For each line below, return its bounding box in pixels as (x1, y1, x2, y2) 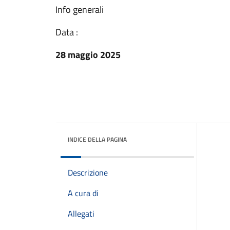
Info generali (55, 3, 104, 16)
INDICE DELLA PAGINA (68, 135, 127, 144)
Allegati (68, 207, 94, 220)
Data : (55, 25, 78, 39)
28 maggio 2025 (55, 48, 121, 62)
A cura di (68, 187, 99, 199)
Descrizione (68, 166, 108, 179)
